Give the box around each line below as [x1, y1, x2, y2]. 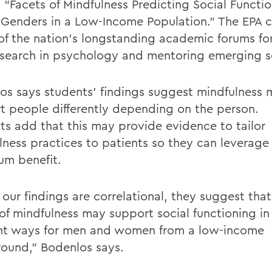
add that [15, 118, 64, 133]
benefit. [18, 152, 61, 167]
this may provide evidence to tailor [67, 118, 265, 133]
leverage [220, 135, 269, 150]
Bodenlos [41, 239, 92, 254]
